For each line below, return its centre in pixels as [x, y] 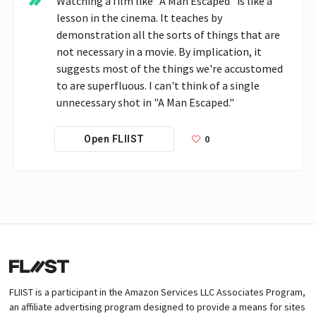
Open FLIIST [114, 139]
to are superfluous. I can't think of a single [158, 85]
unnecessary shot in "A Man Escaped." [145, 102]
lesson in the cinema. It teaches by [139, 17]
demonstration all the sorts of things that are [168, 34]
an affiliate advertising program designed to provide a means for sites [157, 306]
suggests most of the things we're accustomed [170, 68]
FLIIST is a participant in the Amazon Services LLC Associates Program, [157, 292]
